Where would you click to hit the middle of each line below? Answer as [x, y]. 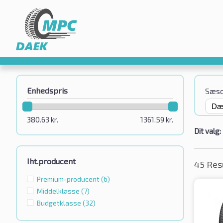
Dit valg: [208, 131]
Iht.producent [51, 161]
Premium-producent [69, 179]
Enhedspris [47, 90]
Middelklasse [59, 191]
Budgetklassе [60, 203]
